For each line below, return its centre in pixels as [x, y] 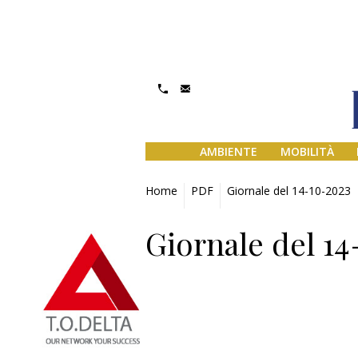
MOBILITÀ [307, 152]
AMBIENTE [228, 152]
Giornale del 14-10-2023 [289, 191]
